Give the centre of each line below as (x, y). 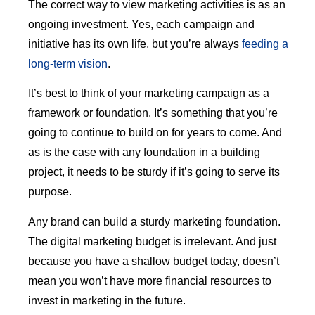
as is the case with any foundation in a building (144, 153)
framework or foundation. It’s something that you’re (153, 113)
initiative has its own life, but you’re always (135, 44)
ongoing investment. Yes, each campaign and (141, 25)
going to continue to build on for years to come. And (155, 133)
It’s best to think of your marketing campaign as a (149, 94)
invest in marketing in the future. (107, 300)
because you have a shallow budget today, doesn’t (154, 261)
